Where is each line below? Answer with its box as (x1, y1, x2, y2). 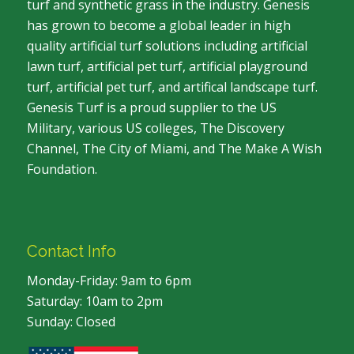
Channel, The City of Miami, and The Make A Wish (26, 139, 322, 157)
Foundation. (26, 160, 97, 178)
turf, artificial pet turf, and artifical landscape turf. (26, 77, 318, 96)
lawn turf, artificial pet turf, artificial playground (26, 57, 307, 75)
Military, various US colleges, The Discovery (26, 119, 284, 137)
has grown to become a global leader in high (26, 16, 291, 34)
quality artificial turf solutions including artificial (26, 36, 307, 55)
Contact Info (26, 241, 116, 261)
